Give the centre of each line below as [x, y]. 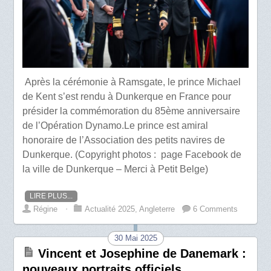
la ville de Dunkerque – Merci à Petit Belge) [116, 169]
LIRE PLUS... [51, 196]
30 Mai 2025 [135, 238]
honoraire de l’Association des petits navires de [124, 140]
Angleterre [157, 209]
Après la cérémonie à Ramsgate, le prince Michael [132, 82]
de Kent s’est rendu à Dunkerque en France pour [127, 97]
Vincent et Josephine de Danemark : [142, 254]
